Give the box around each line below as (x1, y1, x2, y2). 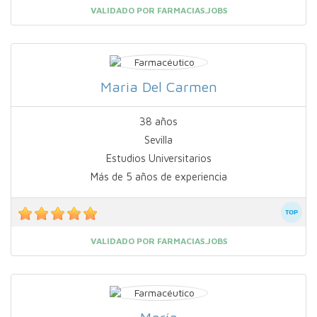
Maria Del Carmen (100, 79, 217, 96)
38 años (139, 115, 178, 128)
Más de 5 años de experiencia (90, 171, 227, 183)
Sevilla (144, 134, 173, 146)
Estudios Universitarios (105, 152, 212, 165)
